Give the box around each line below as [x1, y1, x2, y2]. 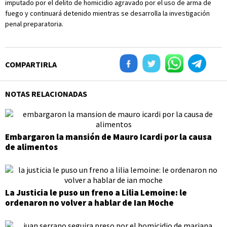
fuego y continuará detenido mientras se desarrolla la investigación [5, 9, 210, 18]
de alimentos [5, 141, 58, 153]
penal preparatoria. [5, 19, 63, 28]
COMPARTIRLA [5, 59, 57, 69]
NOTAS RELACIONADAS [5, 89, 87, 99]
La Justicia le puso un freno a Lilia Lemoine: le [5, 187, 187, 198]
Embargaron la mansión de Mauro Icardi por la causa [5, 131, 212, 142]
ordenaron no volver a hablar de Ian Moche [5, 197, 174, 208]
